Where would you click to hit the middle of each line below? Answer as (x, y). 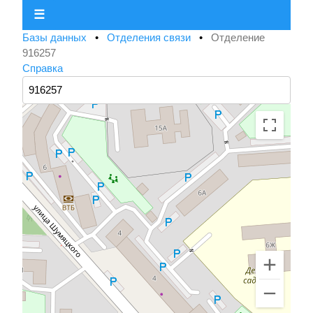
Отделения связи (150, 38)
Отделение (238, 38)
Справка (43, 68)
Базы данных (56, 38)
